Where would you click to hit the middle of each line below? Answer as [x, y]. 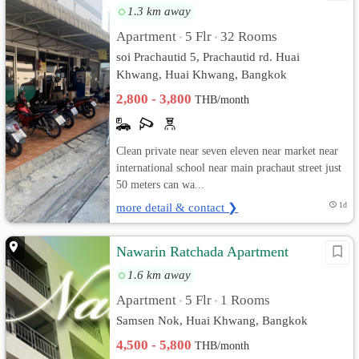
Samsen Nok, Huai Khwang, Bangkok [212, 320]
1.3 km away [159, 11]
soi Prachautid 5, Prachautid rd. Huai [208, 56]
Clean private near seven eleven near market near [228, 151]
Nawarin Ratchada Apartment [203, 252]
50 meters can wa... [161, 184]
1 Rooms [246, 300]
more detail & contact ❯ [177, 207]
